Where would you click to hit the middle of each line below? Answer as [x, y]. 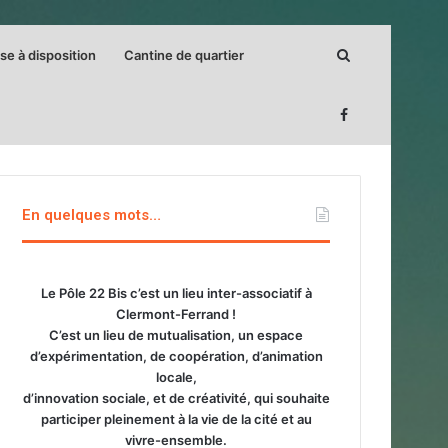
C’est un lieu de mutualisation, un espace [176, 335]
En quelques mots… [92, 215]
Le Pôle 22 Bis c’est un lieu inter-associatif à [176, 293]
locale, [176, 377]
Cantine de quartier [184, 55]
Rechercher [387, 54]
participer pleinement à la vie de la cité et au [176, 419]
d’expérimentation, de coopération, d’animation [176, 356]
